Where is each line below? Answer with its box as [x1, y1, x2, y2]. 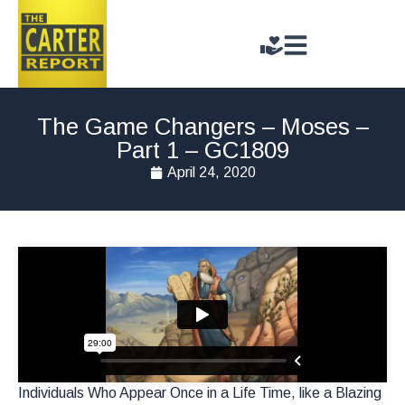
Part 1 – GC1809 [116, 137, 289, 165]
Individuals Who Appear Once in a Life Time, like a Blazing [18, 385, 381, 401]
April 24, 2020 [166, 165, 256, 181]
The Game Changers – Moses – [36, 113, 369, 141]
